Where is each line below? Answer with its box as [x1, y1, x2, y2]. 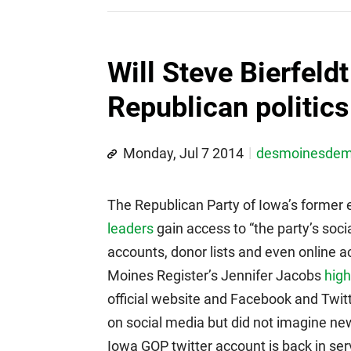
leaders [107, 220, 154, 237]
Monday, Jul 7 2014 [123, 145, 244, 161]
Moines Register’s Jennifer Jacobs [107, 267, 324, 284]
